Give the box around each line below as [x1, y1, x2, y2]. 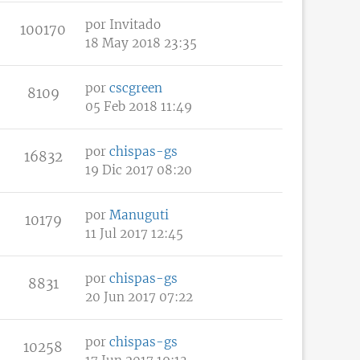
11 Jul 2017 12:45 [85, 225, 183, 241]
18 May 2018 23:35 [85, 35, 197, 51]
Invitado [109, 16, 161, 32]
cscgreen [109, 80, 162, 96]
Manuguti [109, 207, 169, 223]
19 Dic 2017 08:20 [85, 162, 192, 178]
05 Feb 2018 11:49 [85, 98, 192, 114]
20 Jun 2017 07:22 [85, 288, 193, 305]
